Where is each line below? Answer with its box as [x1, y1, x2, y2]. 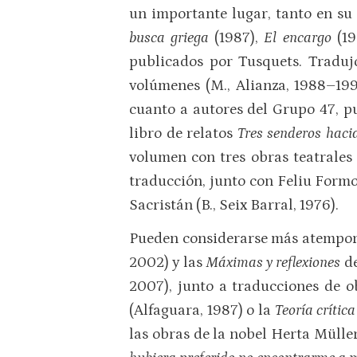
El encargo [264, 29, 337, 47]
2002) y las [129, 253, 206, 271]
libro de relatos [129, 125, 237, 143]
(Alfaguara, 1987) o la [129, 301, 275, 319]
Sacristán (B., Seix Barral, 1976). [129, 197, 339, 214]
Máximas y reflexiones [206, 253, 344, 271]
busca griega [129, 29, 215, 47]
